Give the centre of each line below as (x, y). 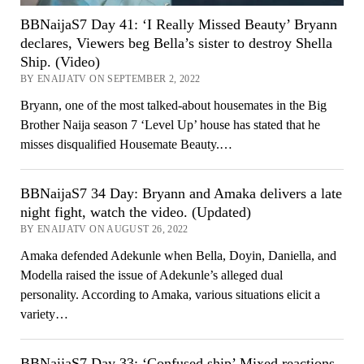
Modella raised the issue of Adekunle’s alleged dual (151, 275)
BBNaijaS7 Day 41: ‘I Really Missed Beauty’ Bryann (178, 24)
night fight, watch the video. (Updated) (135, 212)
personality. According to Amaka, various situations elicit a (170, 294)
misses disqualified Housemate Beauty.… (126, 144)
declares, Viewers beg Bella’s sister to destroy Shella (176, 43)
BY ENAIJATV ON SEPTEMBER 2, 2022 (110, 78)
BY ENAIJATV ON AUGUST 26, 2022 (104, 229)
